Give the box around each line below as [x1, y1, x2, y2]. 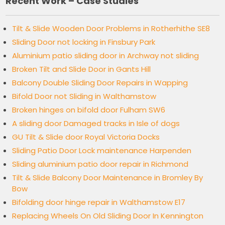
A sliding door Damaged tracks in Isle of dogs [12, 118, 180, 129]
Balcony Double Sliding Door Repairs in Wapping [12, 77, 188, 88]
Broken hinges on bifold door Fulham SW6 [12, 104, 166, 116]
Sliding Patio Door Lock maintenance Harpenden [12, 145, 192, 156]
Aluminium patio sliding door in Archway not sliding [12, 50, 199, 61]
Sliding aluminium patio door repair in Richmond [12, 159, 189, 170]
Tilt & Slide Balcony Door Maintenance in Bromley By [12, 172, 203, 183]
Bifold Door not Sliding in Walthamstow [12, 91, 157, 102]
